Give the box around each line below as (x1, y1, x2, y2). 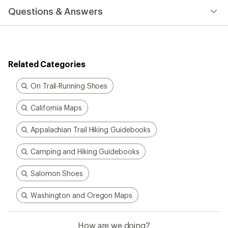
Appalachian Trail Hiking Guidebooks (31, 125, 151, 134)
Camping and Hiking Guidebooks (31, 147, 139, 156)
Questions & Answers (8, 6, 103, 17)
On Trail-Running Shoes (31, 81, 108, 90)
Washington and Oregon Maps (31, 191, 132, 199)
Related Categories (8, 59, 85, 69)
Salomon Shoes (31, 169, 83, 178)
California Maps (31, 103, 82, 112)
